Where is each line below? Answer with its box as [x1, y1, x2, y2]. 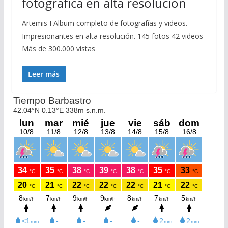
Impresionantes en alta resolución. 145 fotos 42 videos [21, 31, 203, 41]
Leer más [27, 69, 60, 79]
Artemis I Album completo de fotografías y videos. [21, 18, 187, 28]
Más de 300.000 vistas [21, 44, 95, 53]
